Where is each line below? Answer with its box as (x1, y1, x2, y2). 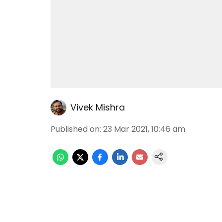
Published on (51, 123, 100, 135)
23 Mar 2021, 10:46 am (103, 123, 185, 135)
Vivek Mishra (70, 101, 125, 113)
